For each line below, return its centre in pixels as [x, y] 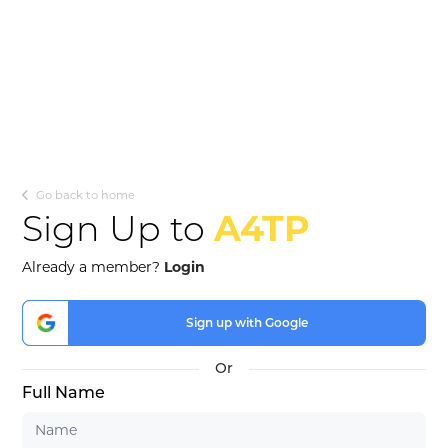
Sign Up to [118, 228]
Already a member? [93, 266]
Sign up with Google [247, 322]
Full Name [64, 393]
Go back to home [84, 194]
